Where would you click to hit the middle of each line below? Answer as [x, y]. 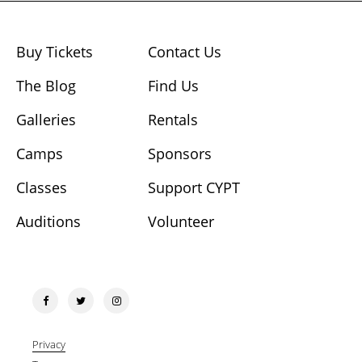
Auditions [48, 222]
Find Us [174, 86]
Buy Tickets [55, 52]
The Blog [46, 86]
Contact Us [185, 52]
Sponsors [180, 154]
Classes [42, 188]
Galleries [46, 120]
